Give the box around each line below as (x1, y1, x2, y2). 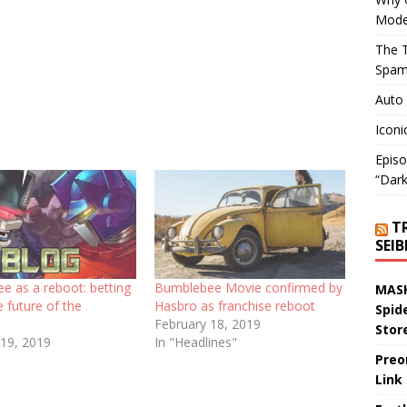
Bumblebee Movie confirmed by (154, 279, 342, 297)
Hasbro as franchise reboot (154, 297, 315, 315)
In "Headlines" (154, 333, 237, 352)
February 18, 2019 (154, 315, 261, 333)
